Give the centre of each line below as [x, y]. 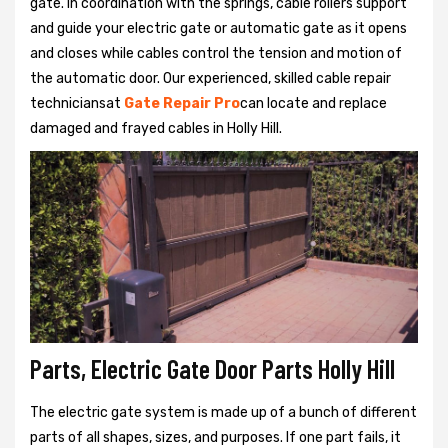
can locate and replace [313, 103]
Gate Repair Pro [182, 103]
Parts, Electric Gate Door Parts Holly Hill [212, 369]
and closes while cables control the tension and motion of [216, 53]
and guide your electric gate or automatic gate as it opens [218, 28]
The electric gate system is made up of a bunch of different [223, 413]
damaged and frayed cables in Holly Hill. [156, 128]
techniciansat [77, 103]
